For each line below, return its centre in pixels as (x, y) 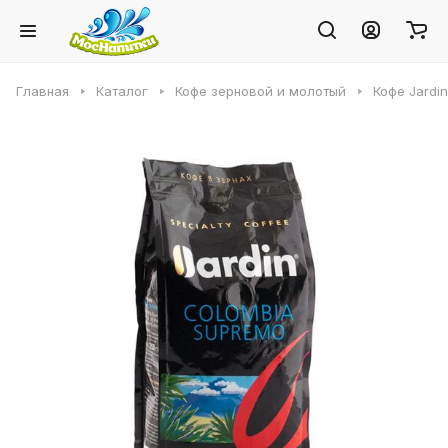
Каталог (122, 91)
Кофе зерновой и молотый (260, 91)
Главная (42, 91)
